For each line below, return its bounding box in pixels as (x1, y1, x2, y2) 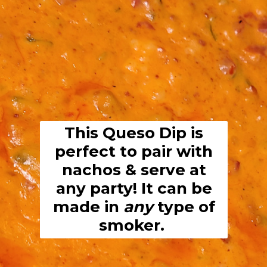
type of (153, 197, 215, 216)
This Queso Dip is (64, 123, 204, 142)
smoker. (99, 215, 169, 235)
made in (52, 197, 123, 216)
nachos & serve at (61, 160, 206, 179)
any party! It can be (55, 178, 212, 198)
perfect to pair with (55, 141, 213, 161)
